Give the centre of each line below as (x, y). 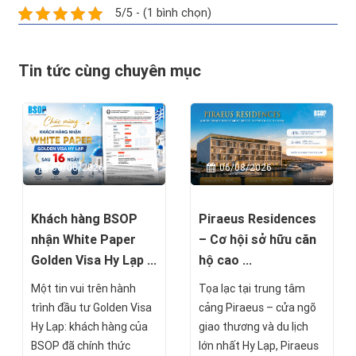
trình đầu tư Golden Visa (91, 307)
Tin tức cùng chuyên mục (110, 71)
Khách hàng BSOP (84, 219)
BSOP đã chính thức (81, 345)
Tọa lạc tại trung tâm (252, 288)
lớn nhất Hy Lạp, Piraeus (259, 345)
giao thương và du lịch (253, 326)
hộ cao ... (225, 260)
